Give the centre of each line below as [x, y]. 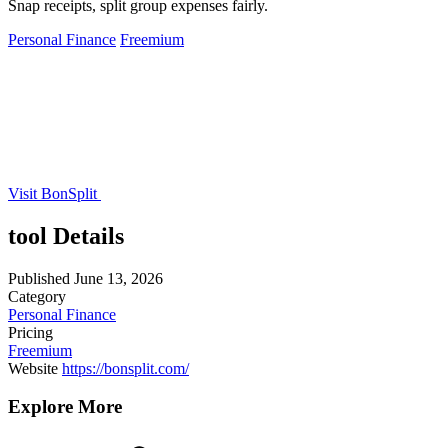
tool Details [66, 235]
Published [39, 278]
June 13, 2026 [118, 278]
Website [33, 368]
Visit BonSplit [54, 193]
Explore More [65, 407]
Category [37, 296]
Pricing [30, 332]
